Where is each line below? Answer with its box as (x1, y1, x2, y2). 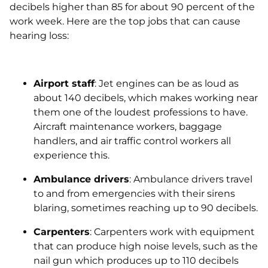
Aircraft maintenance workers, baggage (33, 121, 222, 132)
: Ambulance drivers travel (129, 173, 252, 185)
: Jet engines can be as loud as (95, 78, 239, 89)
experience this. (33, 150, 109, 161)
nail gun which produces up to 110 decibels (33, 255, 239, 266)
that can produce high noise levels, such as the (33, 240, 258, 252)
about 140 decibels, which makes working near (33, 92, 258, 103)
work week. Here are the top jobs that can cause (10, 16, 240, 27)
